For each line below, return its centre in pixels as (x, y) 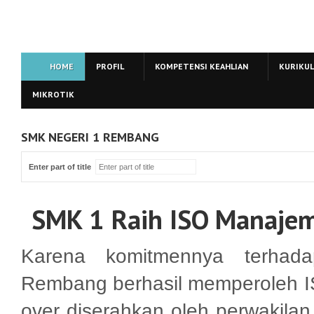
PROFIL (110, 66)
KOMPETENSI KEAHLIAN (202, 66)
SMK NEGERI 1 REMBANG (90, 137)
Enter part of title (62, 167)
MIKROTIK (53, 94)
